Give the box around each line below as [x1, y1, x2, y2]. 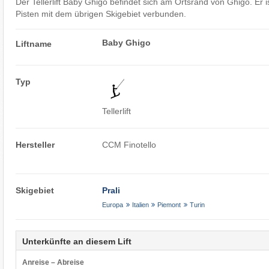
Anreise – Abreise [22, 258, 84, 267]
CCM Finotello [102, 140, 157, 150]
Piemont [157, 201, 181, 208]
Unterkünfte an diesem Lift [22, 236, 131, 246]
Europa [102, 201, 124, 208]
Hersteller [15, 140, 55, 150]
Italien [131, 201, 149, 208]
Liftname [15, 39, 52, 49]
